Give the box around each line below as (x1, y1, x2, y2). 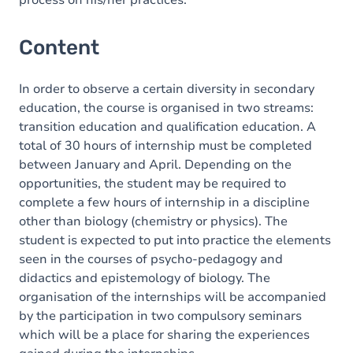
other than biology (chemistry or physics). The (19, 213, 288, 230)
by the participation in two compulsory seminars (19, 307, 302, 325)
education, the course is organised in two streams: (19, 99, 314, 117)
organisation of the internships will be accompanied (19, 288, 326, 306)
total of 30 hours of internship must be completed (19, 137, 312, 154)
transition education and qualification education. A (19, 118, 316, 136)
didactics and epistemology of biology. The (19, 269, 270, 287)
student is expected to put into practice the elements (19, 232, 331, 249)
